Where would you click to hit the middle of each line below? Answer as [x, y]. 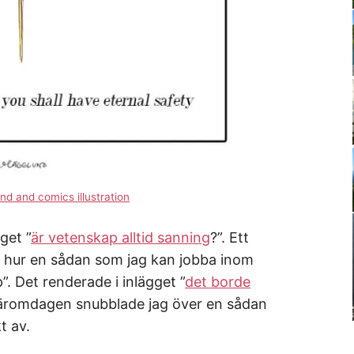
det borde [218, 281]
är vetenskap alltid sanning [121, 237]
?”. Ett [230, 237]
